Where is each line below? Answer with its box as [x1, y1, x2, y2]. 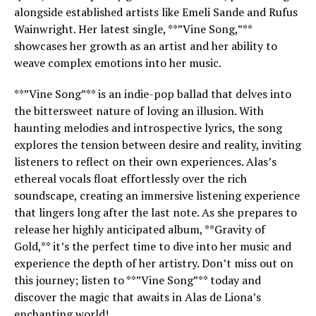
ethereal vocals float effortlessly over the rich [14, 171, 247, 186]
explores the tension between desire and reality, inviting [14, 137, 301, 152]
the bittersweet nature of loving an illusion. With [14, 103, 264, 119]
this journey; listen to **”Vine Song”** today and [14, 272, 261, 288]
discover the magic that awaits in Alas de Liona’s [14, 289, 261, 305]
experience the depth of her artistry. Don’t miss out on [14, 255, 293, 271]
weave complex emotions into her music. [14, 55, 221, 71]
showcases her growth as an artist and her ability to [14, 38, 277, 54]
